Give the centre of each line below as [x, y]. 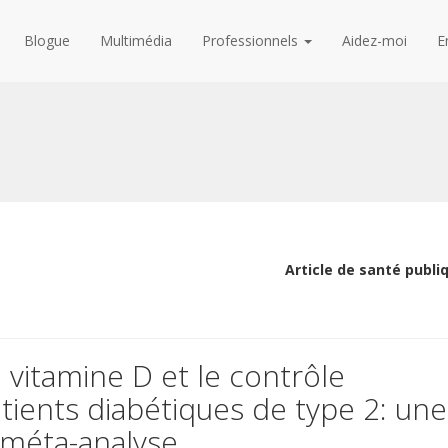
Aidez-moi [375, 40]
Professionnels [252, 40]
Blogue [47, 40]
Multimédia [136, 40]
